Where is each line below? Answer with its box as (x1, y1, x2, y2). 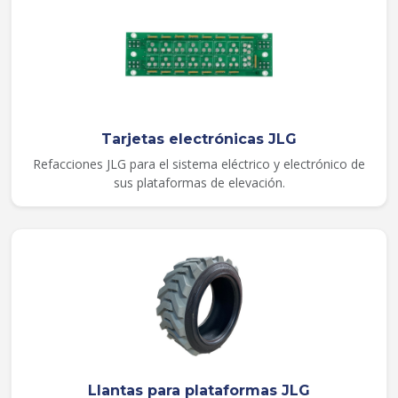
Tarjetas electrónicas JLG (101, 130, 297, 147)
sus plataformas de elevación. (113, 173, 285, 191)
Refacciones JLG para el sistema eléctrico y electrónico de (33, 155, 365, 172)
